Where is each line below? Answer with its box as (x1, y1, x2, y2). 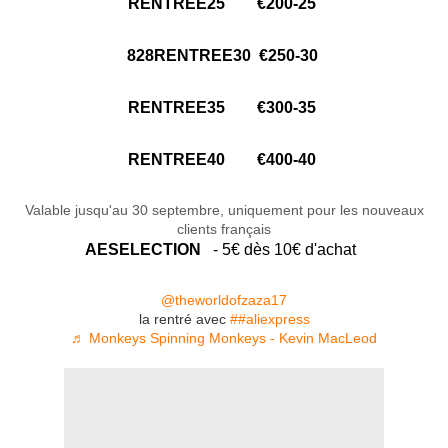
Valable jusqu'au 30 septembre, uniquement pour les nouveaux (24, 202, 424, 219)
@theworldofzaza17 (161, 292, 287, 309)
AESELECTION (84, 241, 209, 259)
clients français (177, 221, 271, 238)
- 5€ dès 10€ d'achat (208, 241, 364, 259)
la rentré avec (138, 311, 230, 328)
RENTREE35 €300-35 (128, 99, 320, 117)
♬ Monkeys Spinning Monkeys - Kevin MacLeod (71, 330, 377, 347)
